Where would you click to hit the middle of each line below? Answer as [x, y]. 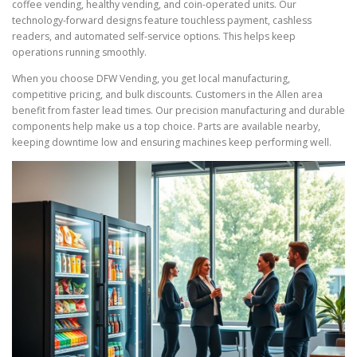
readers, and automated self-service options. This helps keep [154, 37]
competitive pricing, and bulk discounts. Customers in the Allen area [167, 95]
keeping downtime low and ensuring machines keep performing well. [172, 143]
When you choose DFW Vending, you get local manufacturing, [151, 79]
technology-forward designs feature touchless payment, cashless [162, 21]
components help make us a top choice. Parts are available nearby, [166, 127]
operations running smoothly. [79, 53]
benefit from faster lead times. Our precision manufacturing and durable [178, 111]
